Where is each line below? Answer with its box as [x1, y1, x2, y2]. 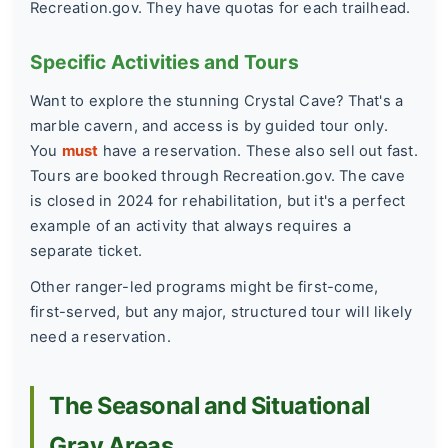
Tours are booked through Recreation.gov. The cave [30, 167, 405, 186]
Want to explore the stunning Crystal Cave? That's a [30, 92, 404, 111]
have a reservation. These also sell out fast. [98, 142, 418, 161]
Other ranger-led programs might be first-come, [30, 278, 379, 297]
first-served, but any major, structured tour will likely [30, 303, 413, 322]
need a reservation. [30, 328, 171, 347]
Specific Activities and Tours [30, 50, 299, 75]
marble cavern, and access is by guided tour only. [30, 117, 388, 136]
